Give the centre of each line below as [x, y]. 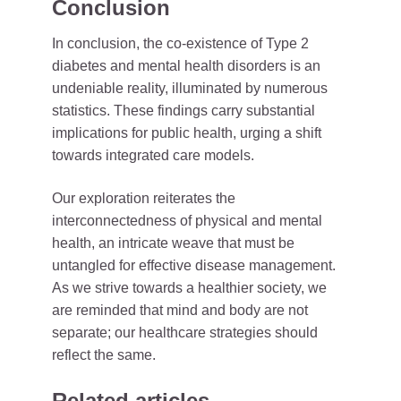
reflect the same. [104, 355]
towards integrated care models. [153, 155]
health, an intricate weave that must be [173, 243]
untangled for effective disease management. [194, 265]
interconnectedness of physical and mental [187, 221]
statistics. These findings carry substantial [183, 111]
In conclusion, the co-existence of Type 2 [180, 43]
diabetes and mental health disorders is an [186, 66]
